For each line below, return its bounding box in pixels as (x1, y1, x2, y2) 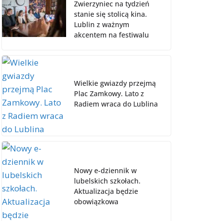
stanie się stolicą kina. (74, 9, 147, 19)
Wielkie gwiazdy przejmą (74, 78, 156, 88)
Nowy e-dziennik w (74, 166, 137, 176)
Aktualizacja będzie (74, 186, 138, 196)
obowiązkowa (74, 197, 118, 207)
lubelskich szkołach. (74, 176, 141, 186)
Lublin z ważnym (74, 19, 129, 29)
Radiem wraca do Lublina (74, 99, 158, 109)
